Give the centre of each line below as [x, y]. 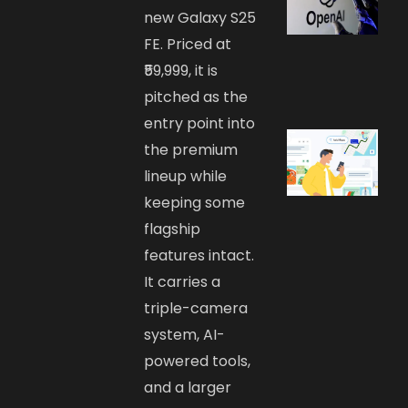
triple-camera [196, 309]
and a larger [188, 388]
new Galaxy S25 [200, 18]
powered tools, [198, 362]
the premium [191, 150]
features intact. [199, 256]
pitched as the [196, 97]
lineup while [186, 177]
